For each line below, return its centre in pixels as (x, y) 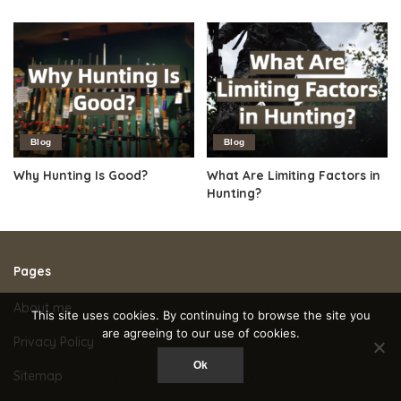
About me (43, 308)
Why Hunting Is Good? (81, 175)
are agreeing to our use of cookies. (200, 333)
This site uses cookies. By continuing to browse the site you (200, 315)
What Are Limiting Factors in (294, 175)
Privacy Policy (54, 342)
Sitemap (38, 376)
